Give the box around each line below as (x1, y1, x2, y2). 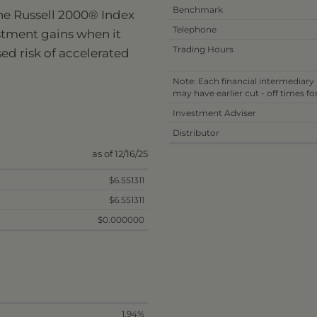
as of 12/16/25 (92, 147, 148, 159)
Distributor (173, 127, 219, 138)
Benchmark (173, 4, 223, 15)
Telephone (173, 23, 217, 35)
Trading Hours (173, 43, 234, 54)
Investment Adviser (173, 107, 256, 118)
